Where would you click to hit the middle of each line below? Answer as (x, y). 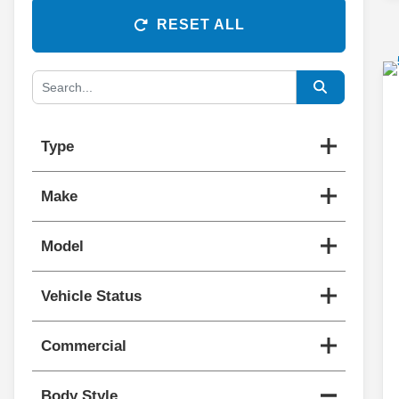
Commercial (84, 346)
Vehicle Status (91, 296)
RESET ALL (200, 24)
